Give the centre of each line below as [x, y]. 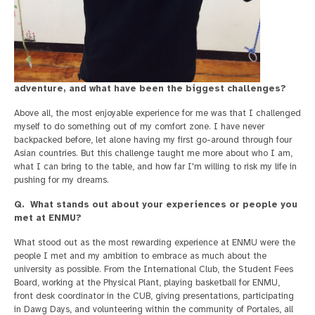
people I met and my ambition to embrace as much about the [140, 256]
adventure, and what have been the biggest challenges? [150, 89]
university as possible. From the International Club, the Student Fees [154, 270]
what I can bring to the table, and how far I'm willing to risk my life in [155, 167]
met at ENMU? [48, 218]
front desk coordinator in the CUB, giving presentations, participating [154, 296]
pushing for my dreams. [62, 180]
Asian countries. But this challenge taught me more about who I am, [153, 154]
